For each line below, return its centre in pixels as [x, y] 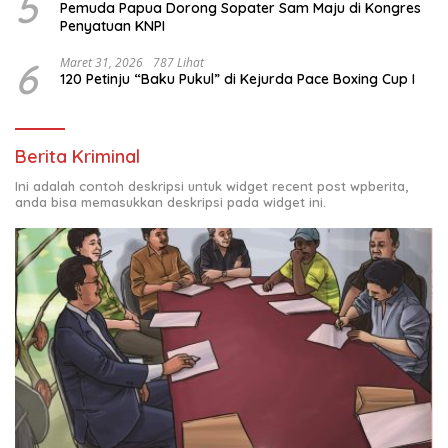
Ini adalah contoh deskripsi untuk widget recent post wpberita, [211, 186]
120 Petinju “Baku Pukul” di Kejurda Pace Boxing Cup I [237, 79]
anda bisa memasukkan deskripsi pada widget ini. [170, 202]
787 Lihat [178, 63]
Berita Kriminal [77, 157]
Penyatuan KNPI [112, 26]
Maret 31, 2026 [101, 63]
